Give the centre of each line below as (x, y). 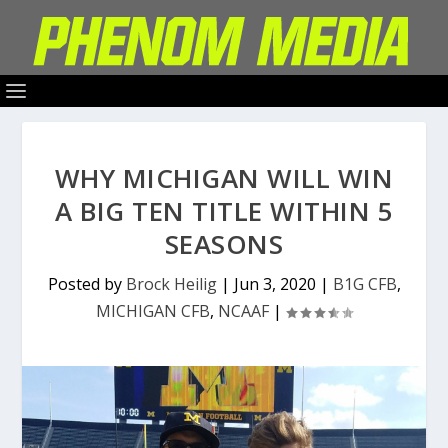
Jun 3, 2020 (274, 284)
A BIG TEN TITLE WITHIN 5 (224, 211)
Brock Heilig (171, 284)
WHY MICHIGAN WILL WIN (224, 178)
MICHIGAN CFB (153, 311)
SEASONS (224, 244)
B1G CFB (364, 284)
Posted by (86, 284)
